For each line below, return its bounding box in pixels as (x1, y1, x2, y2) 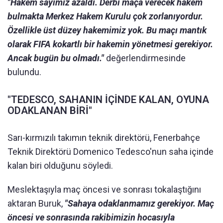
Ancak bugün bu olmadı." (7, 52, 104, 63)
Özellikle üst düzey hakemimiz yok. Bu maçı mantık (7, 24, 207, 35)
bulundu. (7, 66, 41, 77)
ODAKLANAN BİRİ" (7, 104, 92, 116)
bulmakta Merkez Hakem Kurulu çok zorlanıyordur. (7, 10, 203, 21)
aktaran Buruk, (7, 198, 65, 209)
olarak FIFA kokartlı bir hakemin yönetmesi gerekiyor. (7, 38, 213, 49)
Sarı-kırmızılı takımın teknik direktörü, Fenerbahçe (7, 132, 200, 143)
